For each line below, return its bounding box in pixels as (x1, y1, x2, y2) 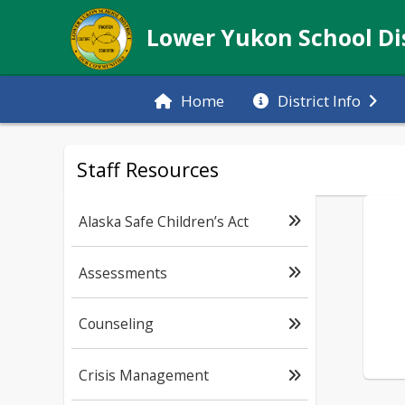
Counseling (79, 314, 154, 334)
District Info (277, 89, 361, 111)
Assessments (79, 262, 167, 283)
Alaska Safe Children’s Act (79, 211, 249, 231)
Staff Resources (77, 156, 219, 183)
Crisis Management (79, 365, 209, 386)
